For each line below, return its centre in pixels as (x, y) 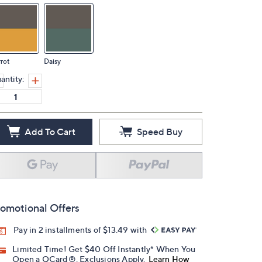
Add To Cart (50, 132)
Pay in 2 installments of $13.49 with (81, 230)
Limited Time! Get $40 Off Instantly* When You (104, 249)
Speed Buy (160, 132)
